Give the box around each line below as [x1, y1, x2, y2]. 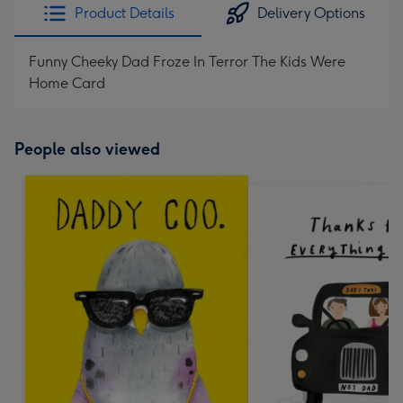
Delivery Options [257, 4, 365, 22]
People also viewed [14, 139, 160, 159]
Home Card [29, 75, 105, 92]
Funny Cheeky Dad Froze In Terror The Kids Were [29, 53, 345, 70]
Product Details [74, 4, 175, 22]
